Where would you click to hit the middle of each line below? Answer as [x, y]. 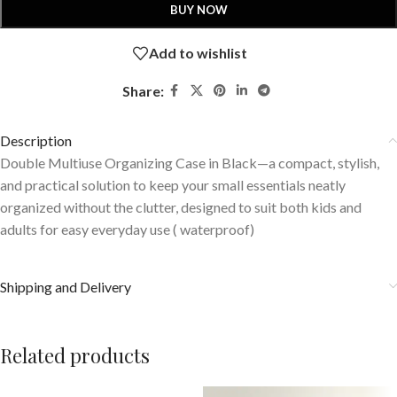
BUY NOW [198, 9]
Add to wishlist [198, 53]
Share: [143, 90]
